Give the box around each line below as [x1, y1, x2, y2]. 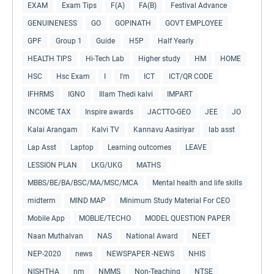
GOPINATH [115, 18, 151, 28]
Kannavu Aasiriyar [133, 125, 194, 134]
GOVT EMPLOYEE [165, 18, 223, 28]
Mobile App [28, 213, 65, 223]
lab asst [209, 125, 235, 134]
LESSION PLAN [28, 160, 77, 169]
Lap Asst [28, 143, 56, 152]
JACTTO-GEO [147, 107, 191, 116]
